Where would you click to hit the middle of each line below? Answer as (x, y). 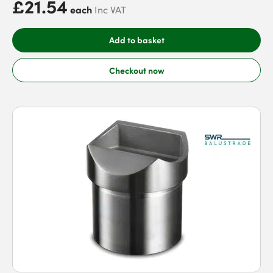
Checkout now (136, 70)
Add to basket (136, 40)
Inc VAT (110, 10)
